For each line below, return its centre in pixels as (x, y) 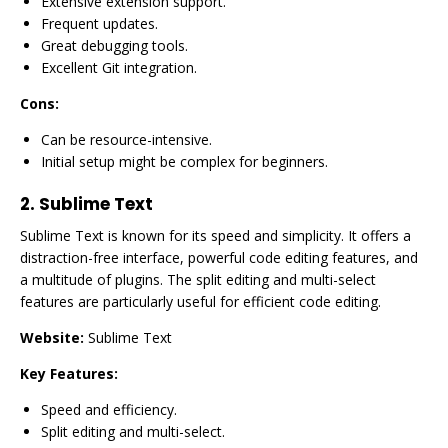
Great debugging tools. (114, 45)
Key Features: (69, 373)
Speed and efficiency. (109, 409)
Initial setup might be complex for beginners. (184, 161)
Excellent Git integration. (119, 67)
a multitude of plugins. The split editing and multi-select (198, 279)
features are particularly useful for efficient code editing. (200, 301)
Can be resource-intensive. (126, 139)
